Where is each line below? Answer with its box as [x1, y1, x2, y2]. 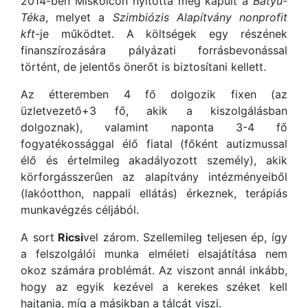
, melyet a [45, 10, 113, 24]
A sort [21, 230, 54, 244]
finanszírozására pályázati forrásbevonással [21, 43, 287, 57]
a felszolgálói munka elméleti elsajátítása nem [21, 246, 287, 261]
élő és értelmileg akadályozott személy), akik [21, 153, 287, 167]
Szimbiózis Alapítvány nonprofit [112, 10, 288, 24]
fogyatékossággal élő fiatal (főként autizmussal [21, 136, 287, 151]
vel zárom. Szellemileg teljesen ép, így [83, 230, 288, 244]
